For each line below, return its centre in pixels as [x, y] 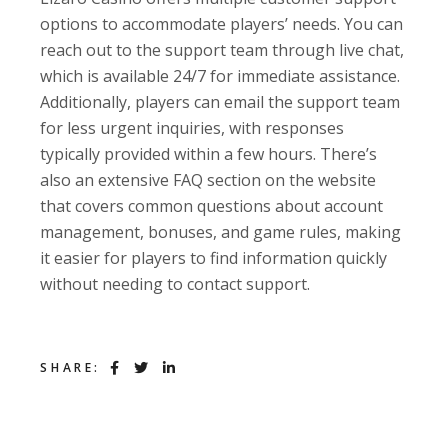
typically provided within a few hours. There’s [209, 154]
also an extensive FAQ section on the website [208, 180]
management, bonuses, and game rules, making [221, 232]
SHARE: [70, 368]
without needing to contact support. [175, 284]
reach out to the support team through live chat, [222, 50]
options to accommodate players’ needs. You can [222, 24]
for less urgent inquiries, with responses [192, 128]
